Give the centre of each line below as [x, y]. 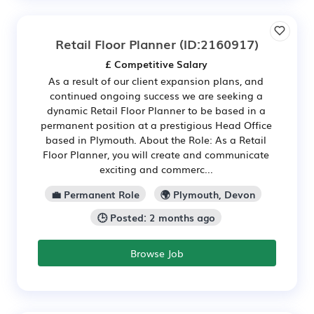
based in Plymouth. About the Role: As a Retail [156, 139]
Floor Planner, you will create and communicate [156, 154]
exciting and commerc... [156, 169]
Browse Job [157, 253]
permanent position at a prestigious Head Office [156, 124]
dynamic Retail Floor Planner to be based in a [156, 110]
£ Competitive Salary [156, 63]
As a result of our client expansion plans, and [156, 80]
